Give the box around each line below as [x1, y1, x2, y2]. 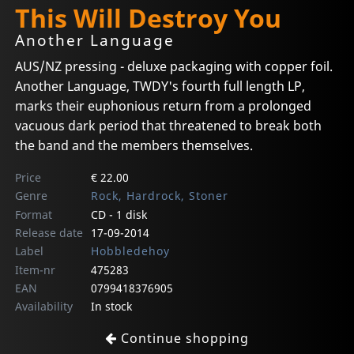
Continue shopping [117, 330, 249, 348]
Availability [15, 299, 73, 314]
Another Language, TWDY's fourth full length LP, [15, 77, 306, 96]
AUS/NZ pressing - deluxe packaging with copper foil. [15, 58, 333, 76]
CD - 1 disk [90, 207, 147, 223]
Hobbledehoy [90, 243, 170, 259]
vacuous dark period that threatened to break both [15, 117, 322, 135]
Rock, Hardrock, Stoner [90, 188, 228, 204]
